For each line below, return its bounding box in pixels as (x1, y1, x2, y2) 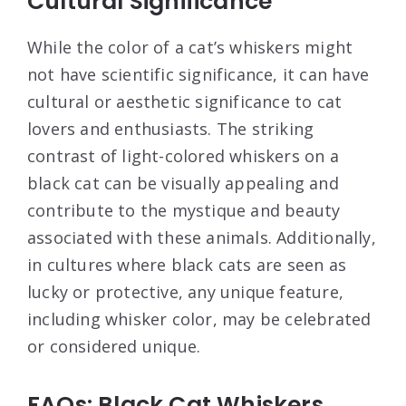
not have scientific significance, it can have (27, 63, 370, 86)
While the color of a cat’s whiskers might (27, 36, 353, 59)
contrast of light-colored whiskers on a (27, 145, 339, 168)
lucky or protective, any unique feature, (27, 281, 344, 304)
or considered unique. (27, 335, 201, 358)
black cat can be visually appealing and (27, 172, 339, 195)
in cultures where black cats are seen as (27, 254, 347, 276)
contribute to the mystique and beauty (27, 199, 341, 222)
